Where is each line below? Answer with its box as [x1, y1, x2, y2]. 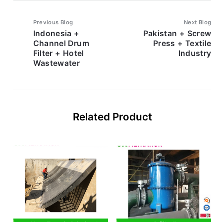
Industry [178, 48, 212, 58]
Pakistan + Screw [143, 28, 212, 38]
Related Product [72, 110, 152, 123]
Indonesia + [33, 28, 80, 38]
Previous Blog [33, 18, 73, 26]
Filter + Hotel [33, 48, 84, 58]
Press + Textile [153, 38, 212, 48]
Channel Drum [33, 38, 89, 48]
